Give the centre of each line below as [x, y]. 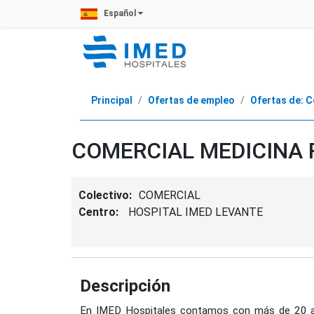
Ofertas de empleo [191, 100]
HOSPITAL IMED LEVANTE [196, 212]
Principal [112, 100]
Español [120, 13]
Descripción [125, 286]
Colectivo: [105, 195]
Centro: [100, 212]
